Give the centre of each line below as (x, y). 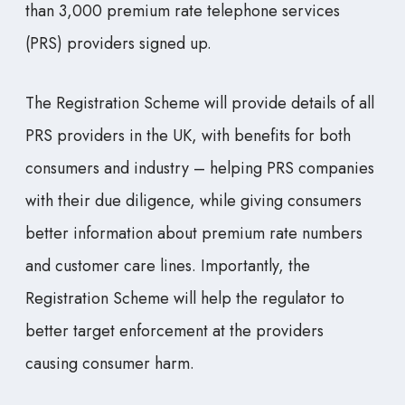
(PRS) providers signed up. (118, 44)
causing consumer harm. (110, 364)
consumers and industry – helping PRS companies (200, 169)
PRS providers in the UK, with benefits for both (188, 136)
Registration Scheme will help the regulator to (185, 299)
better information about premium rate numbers (194, 234)
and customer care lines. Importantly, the (168, 266)
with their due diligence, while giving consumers (193, 201)
